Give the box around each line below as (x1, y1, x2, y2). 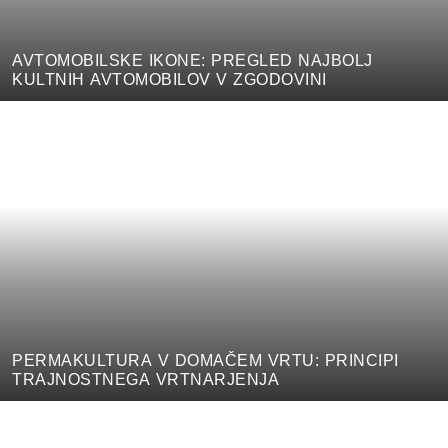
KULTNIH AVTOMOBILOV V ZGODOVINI (12, 70, 327, 88)
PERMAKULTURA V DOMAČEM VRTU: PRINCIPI (12, 351, 399, 369)
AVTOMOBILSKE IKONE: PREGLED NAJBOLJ (12, 51, 373, 69)
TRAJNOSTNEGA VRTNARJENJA (12, 370, 279, 388)
